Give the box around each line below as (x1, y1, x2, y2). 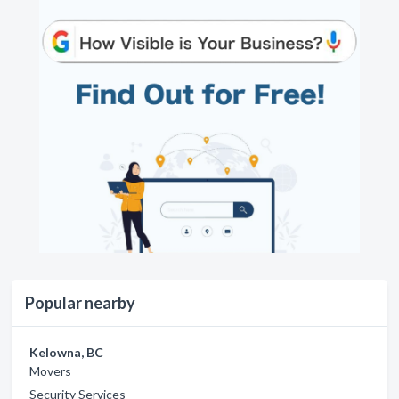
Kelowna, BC (29, 345, 103, 361)
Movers (29, 363, 71, 379)
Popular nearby (25, 293, 135, 313)
